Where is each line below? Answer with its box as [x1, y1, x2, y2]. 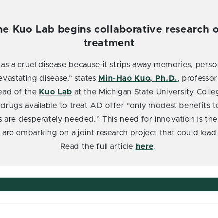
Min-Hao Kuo [98, 74, 150, 82]
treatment [83, 37, 135, 48]
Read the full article [60, 142, 136, 150]
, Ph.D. [150, 74, 178, 82]
